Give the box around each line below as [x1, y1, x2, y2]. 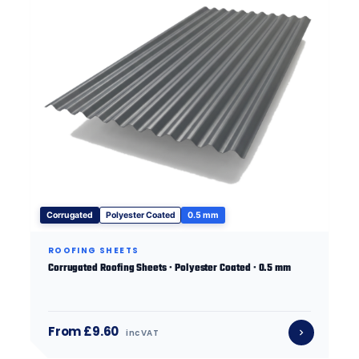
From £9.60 [47, 322, 119, 340]
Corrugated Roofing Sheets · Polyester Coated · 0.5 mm [47, 260, 292, 276]
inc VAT [126, 326, 159, 339]
